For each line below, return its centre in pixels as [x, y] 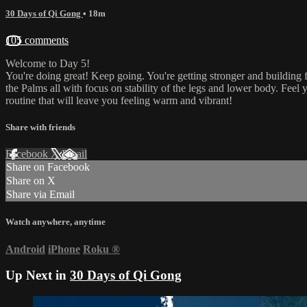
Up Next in [38, 275]
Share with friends [40, 127]
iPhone [64, 249]
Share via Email [40, 195]
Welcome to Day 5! [48, 63]
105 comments [37, 40]
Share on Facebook [48, 167]
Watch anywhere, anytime [56, 222]
